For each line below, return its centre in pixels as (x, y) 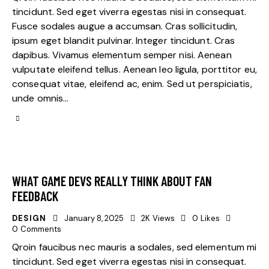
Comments (41, 229)
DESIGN (29, 218)
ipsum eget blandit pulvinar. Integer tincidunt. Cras (124, 41)
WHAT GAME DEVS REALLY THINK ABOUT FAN (112, 180)
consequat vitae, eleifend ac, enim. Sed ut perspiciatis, (132, 84)
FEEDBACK (35, 195)
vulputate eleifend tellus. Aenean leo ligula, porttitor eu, (134, 70)
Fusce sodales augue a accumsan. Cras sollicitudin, (125, 26)
